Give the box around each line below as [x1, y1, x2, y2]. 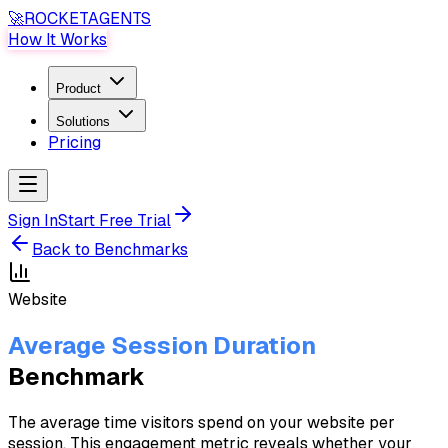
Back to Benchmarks [32, 239, 188, 260]
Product [56, 81, 101, 96]
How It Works [8, 29, 107, 50]
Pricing [48, 132, 101, 153]
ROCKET [24, 8, 88, 29]
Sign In [8, 210, 58, 231]
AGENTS [88, 8, 151, 29]
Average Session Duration [8, 329, 316, 361]
